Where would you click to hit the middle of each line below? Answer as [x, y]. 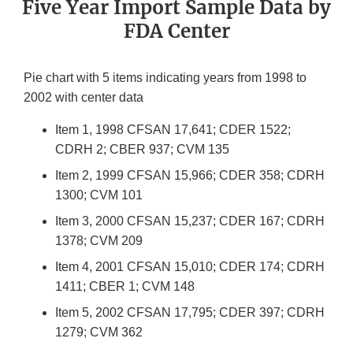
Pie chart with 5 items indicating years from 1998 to [165, 78]
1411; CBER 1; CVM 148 [125, 287]
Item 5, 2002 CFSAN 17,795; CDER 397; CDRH [190, 313]
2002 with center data [84, 98]
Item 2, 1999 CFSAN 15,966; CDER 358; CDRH [190, 176]
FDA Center [176, 32]
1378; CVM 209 [99, 241]
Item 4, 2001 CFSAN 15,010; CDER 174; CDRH [190, 267]
